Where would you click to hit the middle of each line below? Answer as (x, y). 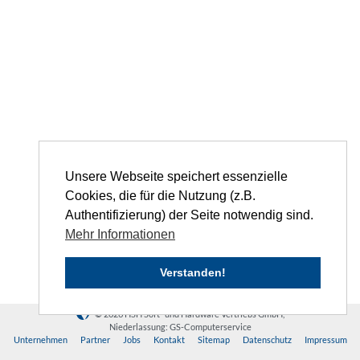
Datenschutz (267, 339)
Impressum (325, 339)
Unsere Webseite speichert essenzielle (176, 176)
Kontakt (169, 339)
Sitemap (213, 339)
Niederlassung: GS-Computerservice (180, 326)
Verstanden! (193, 273)
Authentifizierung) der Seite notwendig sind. (189, 215)
